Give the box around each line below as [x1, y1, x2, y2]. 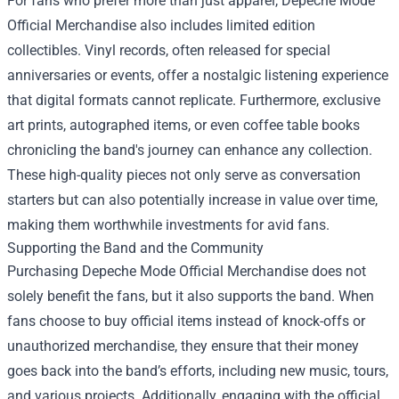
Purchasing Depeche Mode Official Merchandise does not [7, 263, 366, 281]
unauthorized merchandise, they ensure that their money [7, 338, 359, 355]
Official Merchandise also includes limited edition [7, 17, 315, 35]
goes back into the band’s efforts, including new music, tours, [7, 362, 388, 380]
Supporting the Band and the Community [7, 240, 264, 257]
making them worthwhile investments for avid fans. [7, 216, 330, 234]
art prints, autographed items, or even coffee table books [7, 117, 360, 134]
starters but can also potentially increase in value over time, [7, 191, 378, 209]
